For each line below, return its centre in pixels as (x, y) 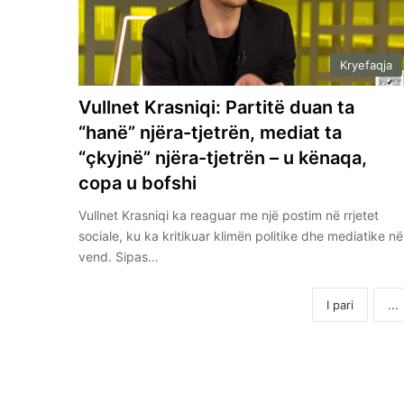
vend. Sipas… (119, 256)
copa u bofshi (140, 183)
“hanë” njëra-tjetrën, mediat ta (211, 132)
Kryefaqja (366, 64)
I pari (340, 304)
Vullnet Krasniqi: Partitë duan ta (217, 107)
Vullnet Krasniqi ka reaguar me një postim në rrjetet (229, 215)
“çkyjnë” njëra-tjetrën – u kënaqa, (223, 157)
